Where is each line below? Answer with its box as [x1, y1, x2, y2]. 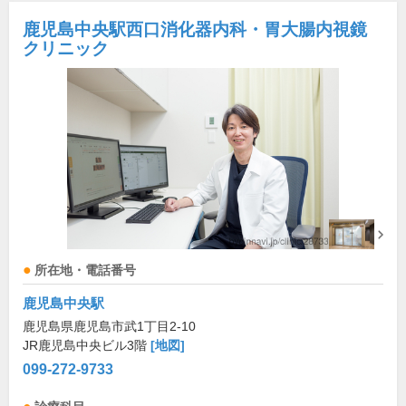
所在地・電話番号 [34, 264, 136, 278]
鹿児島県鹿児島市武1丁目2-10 [23, 319, 196, 334]
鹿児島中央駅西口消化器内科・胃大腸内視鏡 [23, 20, 367, 40]
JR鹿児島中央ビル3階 [23, 338, 150, 353]
